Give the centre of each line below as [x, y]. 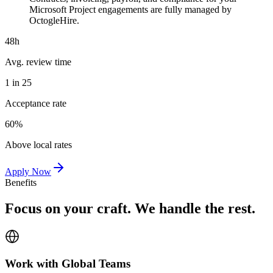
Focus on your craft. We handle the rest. [130, 208]
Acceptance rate [36, 103]
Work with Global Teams [68, 264]
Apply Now [28, 171]
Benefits [21, 182]
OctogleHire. [54, 20]
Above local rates [38, 144]
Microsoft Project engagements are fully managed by [130, 9]
